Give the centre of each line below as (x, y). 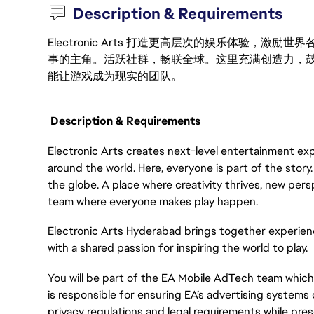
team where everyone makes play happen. (153, 201)
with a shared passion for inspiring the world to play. (178, 248)
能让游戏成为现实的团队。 (115, 76)
